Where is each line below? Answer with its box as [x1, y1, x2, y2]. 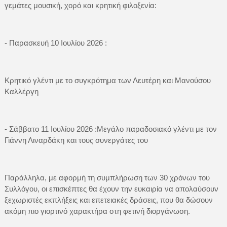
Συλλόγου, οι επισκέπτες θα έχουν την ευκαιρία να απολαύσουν [4, 184, 218, 193]
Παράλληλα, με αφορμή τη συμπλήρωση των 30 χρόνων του [4, 173, 210, 182]
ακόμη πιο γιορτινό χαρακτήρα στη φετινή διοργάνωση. [4, 206, 190, 215]
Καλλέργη [4, 87, 39, 96]
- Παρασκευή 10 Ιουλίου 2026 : [4, 38, 111, 47]
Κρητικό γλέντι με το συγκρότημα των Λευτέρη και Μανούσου [4, 75, 211, 85]
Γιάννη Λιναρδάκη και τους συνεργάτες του [4, 135, 148, 144]
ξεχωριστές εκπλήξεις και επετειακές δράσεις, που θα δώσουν [4, 195, 213, 204]
